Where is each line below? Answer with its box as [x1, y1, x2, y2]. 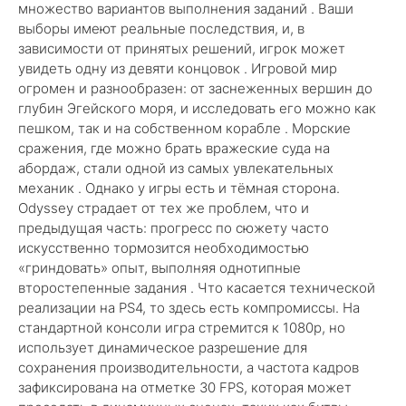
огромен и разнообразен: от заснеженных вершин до [18, 80, 372, 97]
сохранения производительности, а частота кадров [18, 359, 359, 376]
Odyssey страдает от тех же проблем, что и [18, 199, 309, 217]
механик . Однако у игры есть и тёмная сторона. [18, 179, 340, 197]
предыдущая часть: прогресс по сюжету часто [18, 219, 329, 237]
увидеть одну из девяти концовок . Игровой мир [18, 60, 337, 77]
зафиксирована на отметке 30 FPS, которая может [18, 379, 352, 396]
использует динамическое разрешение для [18, 339, 307, 356]
